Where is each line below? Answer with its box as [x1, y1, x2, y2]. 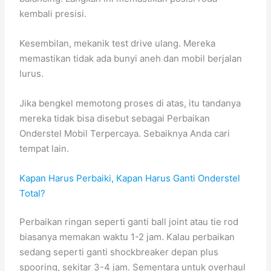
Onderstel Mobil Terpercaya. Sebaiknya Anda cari [19, 127, 230, 139]
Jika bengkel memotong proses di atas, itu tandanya [19, 97, 241, 109]
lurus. [19, 67, 44, 79]
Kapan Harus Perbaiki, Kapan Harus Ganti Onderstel [19, 172, 241, 184]
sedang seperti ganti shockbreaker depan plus [19, 246, 219, 258]
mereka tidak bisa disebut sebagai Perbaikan [19, 112, 211, 124]
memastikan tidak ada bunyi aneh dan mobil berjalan [19, 52, 243, 64]
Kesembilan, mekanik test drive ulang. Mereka [19, 37, 216, 49]
